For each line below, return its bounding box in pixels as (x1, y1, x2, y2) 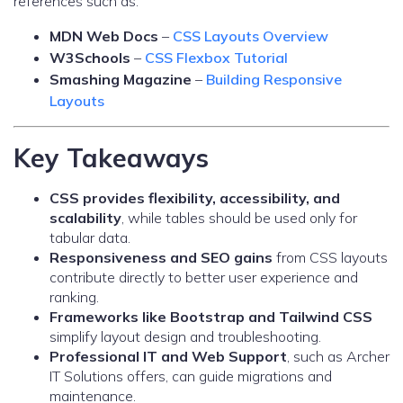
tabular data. (49, 228, 130, 247)
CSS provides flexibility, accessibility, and (49, 189, 340, 208)
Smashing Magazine (49, 70, 192, 89)
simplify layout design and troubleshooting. (49, 327, 321, 346)
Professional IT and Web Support (49, 347, 287, 366)
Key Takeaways (13, 141, 209, 175)
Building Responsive (206, 70, 342, 89)
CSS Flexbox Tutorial (145, 49, 288, 67)
